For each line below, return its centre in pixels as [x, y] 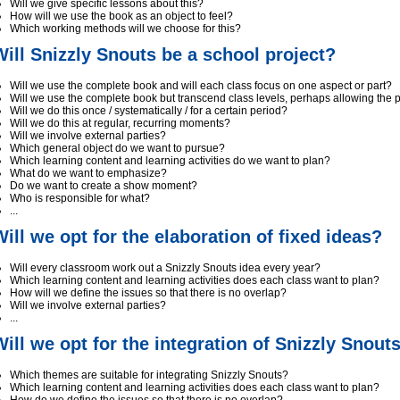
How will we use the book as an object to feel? [121, 16]
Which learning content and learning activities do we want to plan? [170, 161]
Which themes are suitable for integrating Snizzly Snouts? [149, 375]
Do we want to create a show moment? [104, 186]
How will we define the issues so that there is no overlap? [148, 293]
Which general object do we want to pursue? [117, 148]
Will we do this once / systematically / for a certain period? [149, 111]
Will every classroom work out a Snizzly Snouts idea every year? [165, 268]
